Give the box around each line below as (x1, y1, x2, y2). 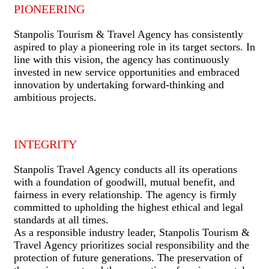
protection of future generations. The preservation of (14, 251, 243, 264)
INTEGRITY (14, 137, 77, 151)
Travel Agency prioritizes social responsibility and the (14, 238, 249, 251)
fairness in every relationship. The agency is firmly (14, 188, 237, 201)
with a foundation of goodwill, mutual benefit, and (14, 175, 235, 188)
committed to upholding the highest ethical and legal (14, 201, 243, 213)
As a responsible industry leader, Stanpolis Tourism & (14, 226, 250, 238)
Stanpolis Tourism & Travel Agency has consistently (14, 28, 243, 40)
